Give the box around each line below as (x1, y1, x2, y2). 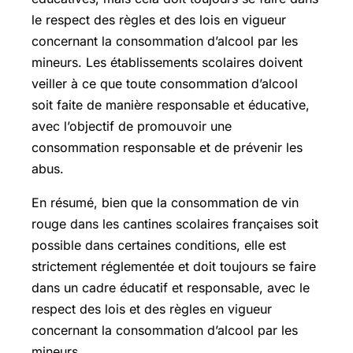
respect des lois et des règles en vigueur (32, 300, 272, 317)
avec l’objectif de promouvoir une (32, 117, 232, 134)
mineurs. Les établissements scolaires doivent (32, 54, 303, 70)
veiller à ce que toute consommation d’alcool (32, 75, 298, 91)
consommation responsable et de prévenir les (32, 139, 303, 155)
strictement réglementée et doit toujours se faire (32, 258, 316, 274)
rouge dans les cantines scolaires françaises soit (32, 215, 318, 232)
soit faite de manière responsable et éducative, (32, 96, 310, 113)
